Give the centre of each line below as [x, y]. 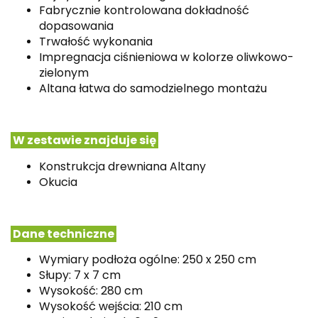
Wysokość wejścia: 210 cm [111, 306]
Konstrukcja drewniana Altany [122, 166]
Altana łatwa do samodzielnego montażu [153, 88]
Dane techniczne [64, 234]
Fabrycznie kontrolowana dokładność [144, 10]
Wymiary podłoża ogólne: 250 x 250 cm [148, 259]
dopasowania [76, 26]
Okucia [58, 182]
